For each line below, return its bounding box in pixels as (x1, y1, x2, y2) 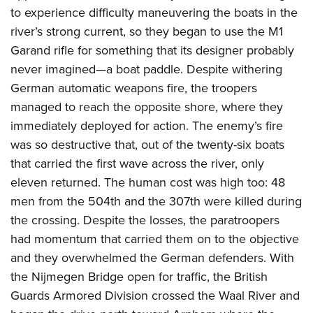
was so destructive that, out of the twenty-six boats (10, 135, 284, 154)
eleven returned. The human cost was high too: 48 (10, 173, 285, 191)
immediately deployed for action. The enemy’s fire (10, 116, 283, 135)
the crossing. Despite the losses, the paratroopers (10, 210, 279, 229)
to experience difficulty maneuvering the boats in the (10, 3, 298, 22)
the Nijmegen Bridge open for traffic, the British (10, 267, 268, 286)
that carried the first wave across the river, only (10, 154, 264, 173)
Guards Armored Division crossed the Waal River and (10, 286, 300, 305)
